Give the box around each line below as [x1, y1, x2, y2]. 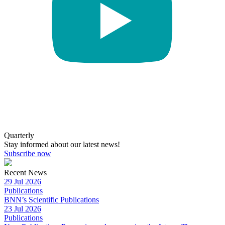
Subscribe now [4, 149, 51, 158]
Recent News [4, 168, 47, 177]
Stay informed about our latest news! [4, 140, 120, 149]
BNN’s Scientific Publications [4, 195, 99, 204]
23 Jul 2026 [4, 204, 41, 213]
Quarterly [4, 131, 34, 140]
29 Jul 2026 [4, 177, 41, 186]
